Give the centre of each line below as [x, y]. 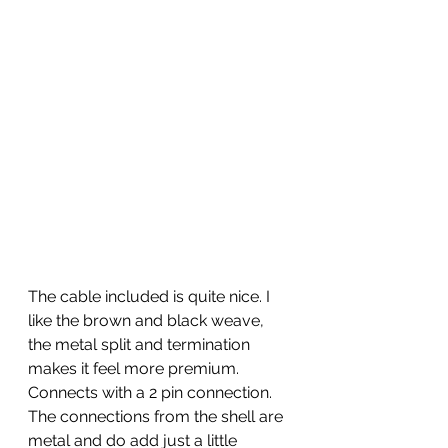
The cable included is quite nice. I [151, 296]
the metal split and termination [141, 344]
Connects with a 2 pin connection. [152, 392]
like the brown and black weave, [148, 320]
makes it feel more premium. [135, 368]
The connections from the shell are [157, 416]
